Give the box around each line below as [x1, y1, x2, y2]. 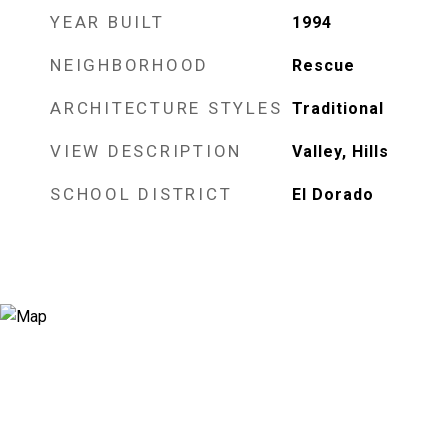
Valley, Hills [291, 142, 389, 161]
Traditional [291, 99, 384, 118]
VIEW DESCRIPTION [50, 141, 242, 161]
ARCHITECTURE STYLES [50, 98, 283, 118]
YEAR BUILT [50, 12, 165, 32]
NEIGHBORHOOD [50, 55, 209, 75]
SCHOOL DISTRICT [50, 184, 233, 204]
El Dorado [291, 185, 374, 204]
